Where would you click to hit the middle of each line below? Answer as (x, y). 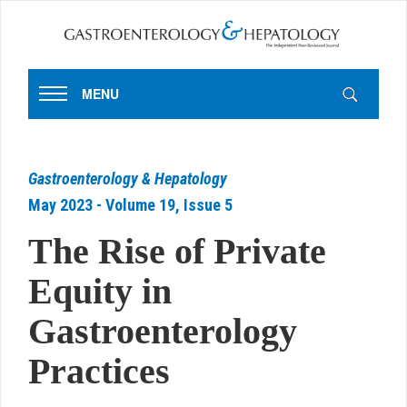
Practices (99, 371)
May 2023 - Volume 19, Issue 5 (130, 204)
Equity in (100, 291)
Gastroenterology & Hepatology (128, 178)
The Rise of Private (177, 251)
